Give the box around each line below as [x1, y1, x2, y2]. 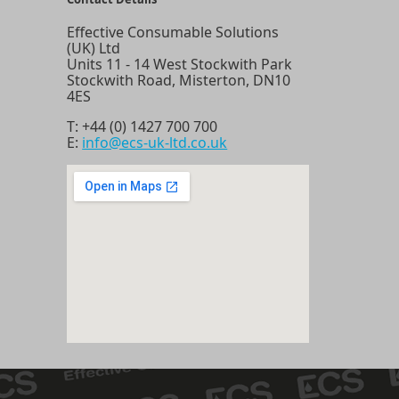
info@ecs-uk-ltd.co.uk [82, 132, 228, 152]
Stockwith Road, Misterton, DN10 [67, 69, 291, 90]
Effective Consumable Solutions [67, 21, 280, 42]
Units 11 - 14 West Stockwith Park [67, 53, 293, 74]
